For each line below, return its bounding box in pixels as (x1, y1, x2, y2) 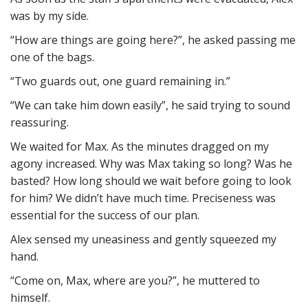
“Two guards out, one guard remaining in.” (10, 74, 230, 89)
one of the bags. (10, 49, 94, 65)
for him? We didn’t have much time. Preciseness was (10, 190, 276, 206)
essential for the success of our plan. (10, 208, 199, 223)
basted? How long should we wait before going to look (10, 173, 291, 188)
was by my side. (10, 8, 89, 23)
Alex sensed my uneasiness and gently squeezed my (10, 232, 276, 247)
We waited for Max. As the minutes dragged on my (10, 139, 269, 154)
